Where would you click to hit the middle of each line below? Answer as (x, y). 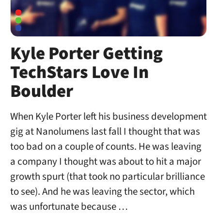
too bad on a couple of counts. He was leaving (106, 146)
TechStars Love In (79, 73)
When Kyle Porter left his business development (108, 116)
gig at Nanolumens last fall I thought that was (105, 131)
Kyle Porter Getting (86, 54)
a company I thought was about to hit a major (105, 161)
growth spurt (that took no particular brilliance (107, 176)
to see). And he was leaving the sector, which (102, 191)
